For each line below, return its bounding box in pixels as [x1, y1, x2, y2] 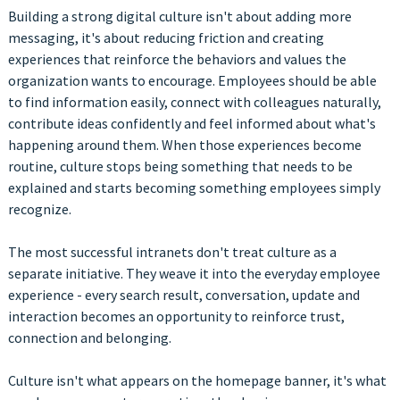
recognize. [7, 200, 71, 219]
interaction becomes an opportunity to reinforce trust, [7, 307, 345, 326]
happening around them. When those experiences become [7, 136, 362, 154]
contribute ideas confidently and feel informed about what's [7, 114, 376, 133]
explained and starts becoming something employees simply [7, 179, 380, 197]
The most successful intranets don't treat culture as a [7, 243, 337, 262]
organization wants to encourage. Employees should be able [7, 71, 377, 90]
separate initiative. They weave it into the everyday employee [7, 264, 380, 283]
